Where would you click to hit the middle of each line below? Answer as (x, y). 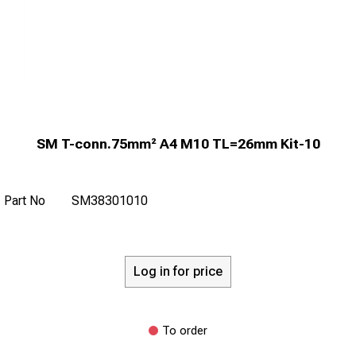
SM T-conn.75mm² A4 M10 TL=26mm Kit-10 (178, 143)
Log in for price (178, 272)
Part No (25, 200)
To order (185, 330)
